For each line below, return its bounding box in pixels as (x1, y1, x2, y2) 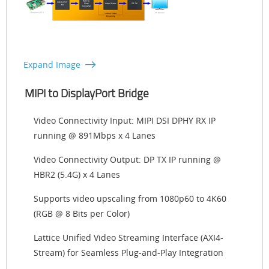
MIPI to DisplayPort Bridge (25, 85, 149, 101)
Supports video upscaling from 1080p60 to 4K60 (34, 193, 226, 205)
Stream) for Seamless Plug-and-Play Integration (34, 247, 223, 259)
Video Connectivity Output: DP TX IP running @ (34, 154, 221, 166)
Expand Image (23, 59, 80, 71)
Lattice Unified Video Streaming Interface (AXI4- (34, 232, 223, 244)
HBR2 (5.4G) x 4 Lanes (34, 169, 120, 181)
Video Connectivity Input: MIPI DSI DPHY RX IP (34, 115, 216, 127)
